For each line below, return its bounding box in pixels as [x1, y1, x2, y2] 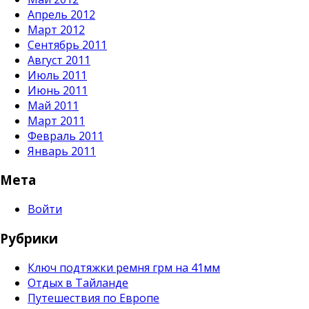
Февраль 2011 [28, 128, 103, 143]
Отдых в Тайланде [28, 275, 128, 290]
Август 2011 [28, 52, 90, 68]
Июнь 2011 [28, 82, 88, 98]
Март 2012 [28, 21, 85, 37]
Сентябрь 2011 [28, 37, 107, 52]
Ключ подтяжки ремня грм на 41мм [28, 259, 220, 275]
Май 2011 [28, 97, 79, 113]
